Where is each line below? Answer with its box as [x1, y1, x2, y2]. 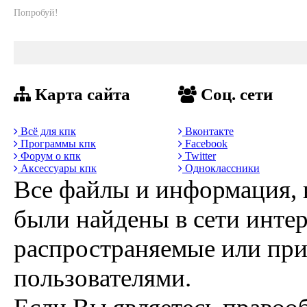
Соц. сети [197, 85, 273, 104]
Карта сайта [31, 85, 130, 104]
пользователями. [14, 263, 191, 292]
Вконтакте [182, 125, 234, 137]
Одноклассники [182, 162, 260, 174]
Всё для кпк [18, 125, 76, 137]
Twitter [182, 149, 216, 162]
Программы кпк [18, 137, 96, 149]
